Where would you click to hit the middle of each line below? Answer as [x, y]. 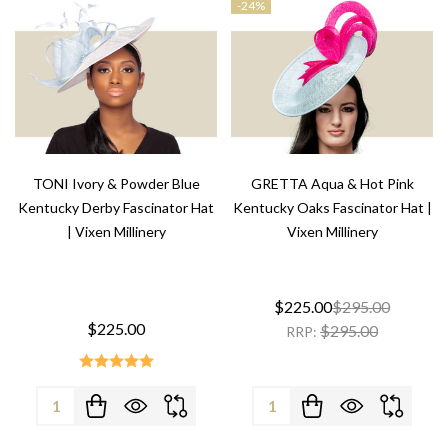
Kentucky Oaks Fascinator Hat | [332, 207]
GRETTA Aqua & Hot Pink [332, 183]
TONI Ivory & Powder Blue [116, 183]
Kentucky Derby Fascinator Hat [116, 207]
